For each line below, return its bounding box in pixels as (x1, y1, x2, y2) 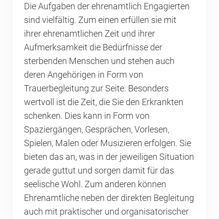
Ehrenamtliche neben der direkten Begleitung (24, 193, 194, 203)
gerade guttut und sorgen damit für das (24, 166, 174, 176)
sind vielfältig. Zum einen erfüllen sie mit (24, 15, 176, 25)
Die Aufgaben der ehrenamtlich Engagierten (24, 1, 190, 12)
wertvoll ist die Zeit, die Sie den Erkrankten (24, 97, 183, 108)
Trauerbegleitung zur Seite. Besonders (24, 84, 169, 94)
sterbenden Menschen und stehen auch (24, 56, 175, 66)
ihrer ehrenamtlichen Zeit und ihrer (24, 29, 155, 39)
